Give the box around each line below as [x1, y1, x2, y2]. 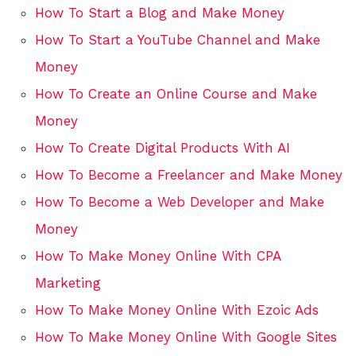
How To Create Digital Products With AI [35, 140, 290, 157]
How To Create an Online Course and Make [35, 86, 317, 103]
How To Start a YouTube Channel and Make [35, 32, 320, 48]
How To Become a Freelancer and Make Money [35, 167, 342, 184]
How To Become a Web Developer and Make [35, 194, 324, 211]
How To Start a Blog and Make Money [35, 5, 284, 21]
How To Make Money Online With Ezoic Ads [35, 302, 319, 319]
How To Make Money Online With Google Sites [35, 329, 337, 346]
